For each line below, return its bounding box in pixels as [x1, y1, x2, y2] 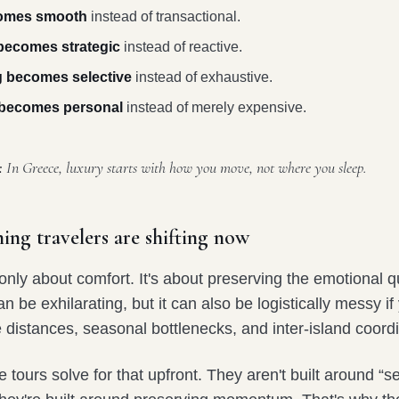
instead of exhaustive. [132, 69, 273, 85]
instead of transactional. [87, 9, 240, 25]
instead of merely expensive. [123, 100, 306, 116]
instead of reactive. [120, 39, 242, 55]
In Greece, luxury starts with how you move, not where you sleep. [3, 158, 367, 178]
